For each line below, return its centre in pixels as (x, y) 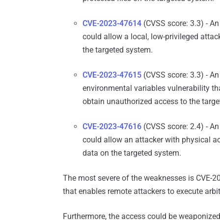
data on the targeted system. (132, 153)
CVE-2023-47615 (112, 75)
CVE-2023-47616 (112, 127)
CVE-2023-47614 (112, 24)
